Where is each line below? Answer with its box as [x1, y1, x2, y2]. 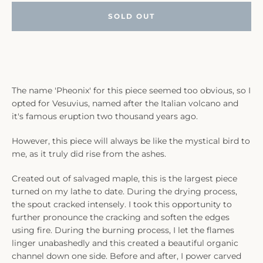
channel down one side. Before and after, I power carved [12, 250, 241, 261]
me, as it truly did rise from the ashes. [12, 148, 166, 159]
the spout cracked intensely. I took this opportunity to [12, 198, 232, 210]
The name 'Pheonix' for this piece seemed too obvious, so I [12, 85, 251, 96]
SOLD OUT [108, 11, 155, 21]
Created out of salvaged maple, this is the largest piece [12, 173, 237, 184]
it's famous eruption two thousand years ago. [12, 110, 198, 122]
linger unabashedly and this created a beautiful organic [12, 237, 238, 248]
